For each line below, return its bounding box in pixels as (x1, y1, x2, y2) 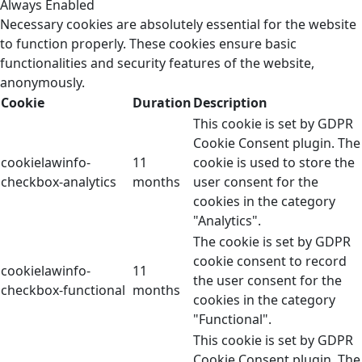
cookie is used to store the (193, 154, 355, 172)
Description (193, 94, 267, 112)
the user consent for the (193, 271, 342, 290)
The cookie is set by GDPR (193, 233, 351, 251)
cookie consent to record (193, 252, 347, 271)
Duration (133, 94, 192, 112)
